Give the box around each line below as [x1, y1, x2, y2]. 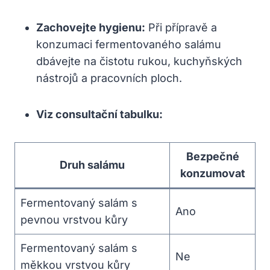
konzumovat [180, 166, 245, 180]
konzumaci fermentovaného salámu [36, 37, 221, 51]
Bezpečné [186, 149, 239, 163]
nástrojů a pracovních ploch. [36, 71, 182, 84]
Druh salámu [60, 158, 125, 171]
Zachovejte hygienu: [36, 20, 145, 34]
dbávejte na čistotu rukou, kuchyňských [36, 54, 242, 67]
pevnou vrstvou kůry [20, 213, 128, 226]
